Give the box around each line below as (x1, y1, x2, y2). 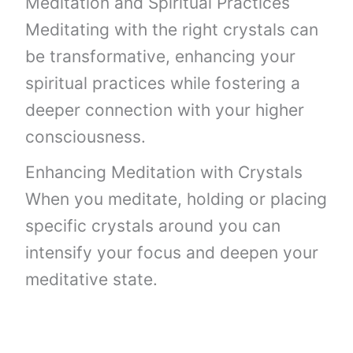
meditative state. (25, 269, 158, 289)
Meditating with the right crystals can (25, 19, 319, 39)
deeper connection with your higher (25, 99, 305, 120)
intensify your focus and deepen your (25, 242, 319, 262)
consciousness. (25, 126, 147, 147)
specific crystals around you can (25, 215, 281, 236)
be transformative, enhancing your (25, 46, 296, 66)
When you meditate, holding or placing (25, 188, 328, 209)
